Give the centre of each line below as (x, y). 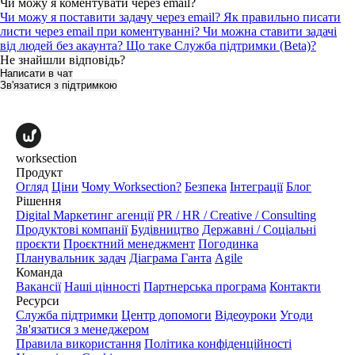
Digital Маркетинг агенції (85, 215)
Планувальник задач (71, 258)
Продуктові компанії (72, 229)
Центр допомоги (166, 315)
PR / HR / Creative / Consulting (237, 215)
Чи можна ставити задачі (270, 31)
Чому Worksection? (132, 187)
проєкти (38, 244)
